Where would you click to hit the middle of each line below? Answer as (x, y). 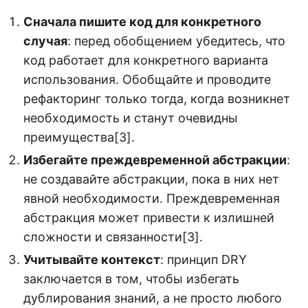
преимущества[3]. (79, 137)
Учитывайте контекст (92, 260)
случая (45, 41)
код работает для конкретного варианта (146, 60)
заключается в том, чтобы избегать (131, 279)
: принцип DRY (203, 260)
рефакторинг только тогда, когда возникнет (157, 99)
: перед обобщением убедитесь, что (176, 41)
